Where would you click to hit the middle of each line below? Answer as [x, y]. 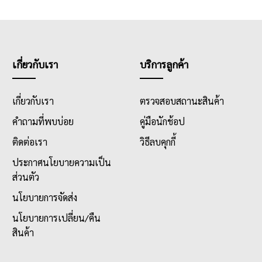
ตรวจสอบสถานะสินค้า [182, 101]
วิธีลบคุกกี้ [157, 142]
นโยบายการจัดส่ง [44, 198]
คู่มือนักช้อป [162, 122]
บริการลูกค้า [164, 64]
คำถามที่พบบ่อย [43, 122]
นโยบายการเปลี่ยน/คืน [56, 218]
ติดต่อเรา [30, 142]
